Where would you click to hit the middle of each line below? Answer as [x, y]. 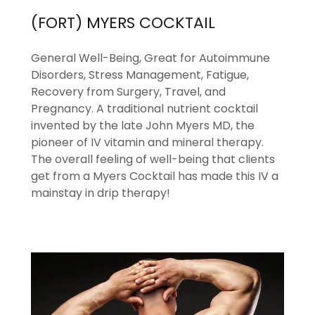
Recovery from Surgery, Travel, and [128, 91]
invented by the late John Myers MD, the [143, 125]
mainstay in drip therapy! [102, 193]
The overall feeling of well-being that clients [153, 159]
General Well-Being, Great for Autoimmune [150, 58]
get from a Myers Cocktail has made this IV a [155, 176]
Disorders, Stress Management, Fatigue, [140, 75]
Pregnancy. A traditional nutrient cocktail [144, 108]
